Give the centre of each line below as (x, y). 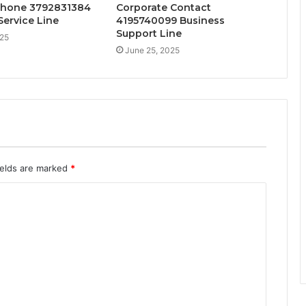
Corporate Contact (163, 8)
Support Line (149, 34)
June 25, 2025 (152, 51)
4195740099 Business (170, 21)
